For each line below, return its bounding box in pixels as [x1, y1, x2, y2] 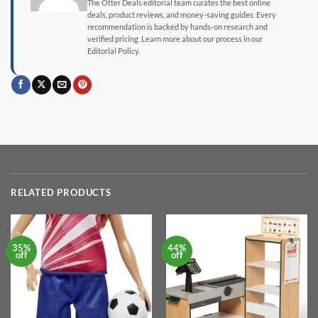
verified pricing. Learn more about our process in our [87, 33, 263, 43]
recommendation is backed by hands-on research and [87, 21, 268, 31]
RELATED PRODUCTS [11, 186, 111, 198]
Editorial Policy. [87, 45, 140, 55]
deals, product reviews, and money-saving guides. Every [87, 9, 276, 19]
